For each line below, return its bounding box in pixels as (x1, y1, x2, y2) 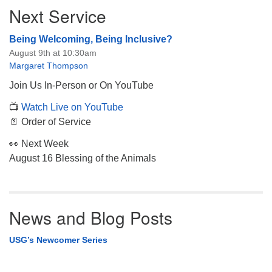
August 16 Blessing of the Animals (9, 152, 156, 163)
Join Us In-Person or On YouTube (9, 80, 154, 90)
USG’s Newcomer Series (9, 234, 107, 245)
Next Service (9, 3, 106, 28)
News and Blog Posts (9, 205, 172, 229)
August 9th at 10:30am (9, 47, 97, 58)
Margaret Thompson (9, 60, 88, 70)
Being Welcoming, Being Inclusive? (9, 33, 172, 44)
